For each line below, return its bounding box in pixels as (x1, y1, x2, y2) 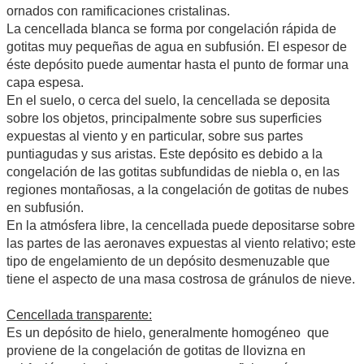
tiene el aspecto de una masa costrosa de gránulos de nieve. (6, 272, 355, 287)
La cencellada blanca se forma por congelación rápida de (6, 22, 336, 37)
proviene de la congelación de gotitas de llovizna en (6, 344, 305, 358)
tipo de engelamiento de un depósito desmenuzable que (6, 254, 330, 269)
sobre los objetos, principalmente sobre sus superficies (6, 111, 322, 126)
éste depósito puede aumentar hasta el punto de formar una (6, 58, 349, 72)
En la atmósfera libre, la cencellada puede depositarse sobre (6, 219, 355, 233)
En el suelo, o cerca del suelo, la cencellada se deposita (6, 93, 330, 108)
